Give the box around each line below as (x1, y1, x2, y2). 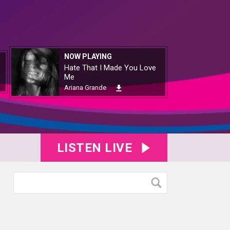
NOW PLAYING (64, 52, 112, 61)
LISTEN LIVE (56, 141, 132, 155)
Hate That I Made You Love (64, 63, 156, 72)
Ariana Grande (64, 84, 106, 91)
